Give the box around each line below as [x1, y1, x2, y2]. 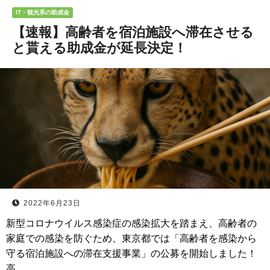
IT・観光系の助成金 [16, 9, 69, 16]
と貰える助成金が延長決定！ [12, 40, 187, 56]
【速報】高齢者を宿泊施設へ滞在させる [12, 24, 254, 40]
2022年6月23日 [24, 199, 81, 207]
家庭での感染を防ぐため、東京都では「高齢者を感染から [6, 233, 257, 243]
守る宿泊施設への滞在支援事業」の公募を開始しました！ [6, 248, 257, 259]
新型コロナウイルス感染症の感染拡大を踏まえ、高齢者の [6, 218, 257, 228]
